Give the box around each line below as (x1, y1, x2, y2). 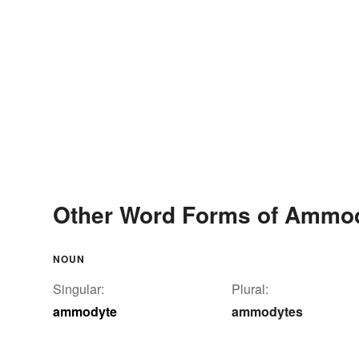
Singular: (53, 279, 104, 298)
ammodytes (232, 301, 303, 321)
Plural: (232, 279, 268, 298)
